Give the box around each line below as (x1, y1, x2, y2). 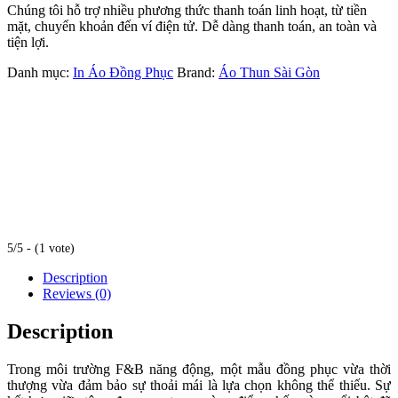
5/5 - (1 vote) (7, 241, 75, 256)
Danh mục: (7, 65, 73, 81)
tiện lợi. (7, 35, 49, 51)
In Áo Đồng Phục (73, 65, 173, 81)
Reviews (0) (43, 286, 111, 302)
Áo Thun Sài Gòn (219, 65, 320, 81)
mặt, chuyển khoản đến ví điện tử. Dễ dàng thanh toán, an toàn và (7, 19, 377, 35)
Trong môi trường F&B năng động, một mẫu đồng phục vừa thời (7, 361, 391, 377)
